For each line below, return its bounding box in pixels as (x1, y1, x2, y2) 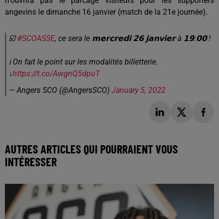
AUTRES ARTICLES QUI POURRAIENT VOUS (5, 141, 178, 156)
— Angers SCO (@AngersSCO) (9, 86, 111, 95)
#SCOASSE (17, 34, 55, 43)
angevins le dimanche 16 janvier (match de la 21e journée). (5, 7, 210, 17)
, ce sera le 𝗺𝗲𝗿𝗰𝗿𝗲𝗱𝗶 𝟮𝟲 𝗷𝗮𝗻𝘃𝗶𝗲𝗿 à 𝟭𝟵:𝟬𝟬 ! (55, 34, 211, 43)
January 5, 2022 (111, 86, 166, 95)
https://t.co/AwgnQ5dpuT (13, 69, 100, 78)
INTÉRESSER (5, 154, 57, 169)
